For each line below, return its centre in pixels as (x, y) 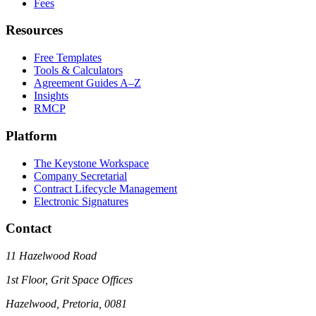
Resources (34, 30)
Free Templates (68, 58)
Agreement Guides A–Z (87, 83)
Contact (29, 229)
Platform (31, 135)
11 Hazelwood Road (51, 256)
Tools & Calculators (78, 71)
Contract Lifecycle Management (105, 188)
